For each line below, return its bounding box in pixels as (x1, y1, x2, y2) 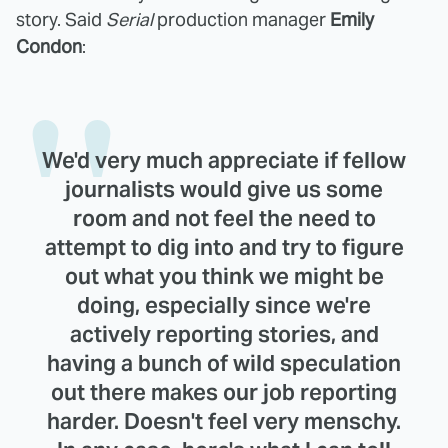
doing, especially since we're (77, 290, 371, 319)
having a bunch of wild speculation (47, 348, 401, 377)
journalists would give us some (65, 174, 383, 203)
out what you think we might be (64, 261, 384, 290)
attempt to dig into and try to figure (44, 232, 404, 261)
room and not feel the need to (72, 203, 376, 232)
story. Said (16, 7, 106, 31)
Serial (106, 7, 153, 31)
